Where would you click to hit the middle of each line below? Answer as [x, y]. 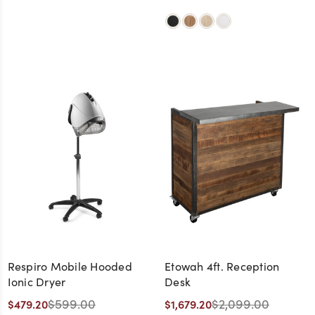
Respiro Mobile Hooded [70, 266]
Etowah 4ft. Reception [222, 266]
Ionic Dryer [37, 281]
